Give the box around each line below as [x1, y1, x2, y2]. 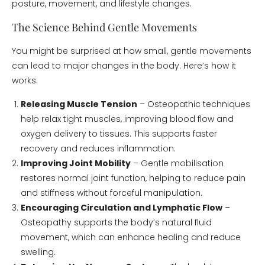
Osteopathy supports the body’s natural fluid [21, 216, 212, 228]
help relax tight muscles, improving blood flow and [21, 113, 234, 125]
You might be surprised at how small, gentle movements [12, 45, 251, 57]
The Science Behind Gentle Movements [12, 20, 197, 34]
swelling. [21, 246, 56, 258]
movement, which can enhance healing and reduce [21, 231, 241, 243]
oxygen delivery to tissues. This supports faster [21, 128, 217, 140]
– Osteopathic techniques [137, 98, 250, 110]
